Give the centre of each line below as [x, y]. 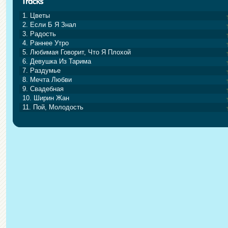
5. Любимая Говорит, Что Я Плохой [77, 52]
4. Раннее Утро [46, 43]
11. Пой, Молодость [53, 107]
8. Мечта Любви [47, 80]
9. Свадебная [43, 89]
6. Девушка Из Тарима [57, 61]
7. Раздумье [41, 70]
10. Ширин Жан [46, 98]
